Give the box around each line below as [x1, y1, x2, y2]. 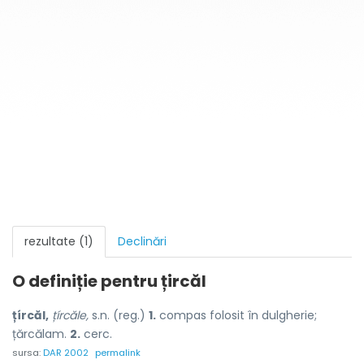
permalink [95, 346, 141, 359]
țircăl [161, 270, 206, 292]
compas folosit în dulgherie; [156, 307, 317, 323]
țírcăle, [52, 307, 89, 323]
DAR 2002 [43, 346, 89, 359]
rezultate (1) [24, 233, 93, 249]
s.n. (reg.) [89, 307, 149, 323]
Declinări [118, 233, 167, 249]
